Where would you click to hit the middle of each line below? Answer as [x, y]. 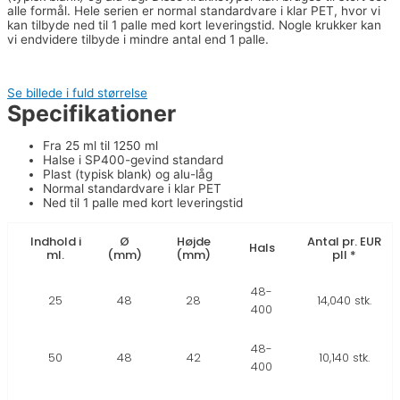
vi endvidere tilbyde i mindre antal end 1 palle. [138, 40]
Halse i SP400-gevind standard [133, 160]
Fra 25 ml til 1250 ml [100, 146]
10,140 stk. [344, 357]
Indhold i [55, 241]
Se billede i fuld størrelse [77, 92]
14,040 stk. [344, 300]
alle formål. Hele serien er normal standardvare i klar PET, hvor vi [194, 11]
